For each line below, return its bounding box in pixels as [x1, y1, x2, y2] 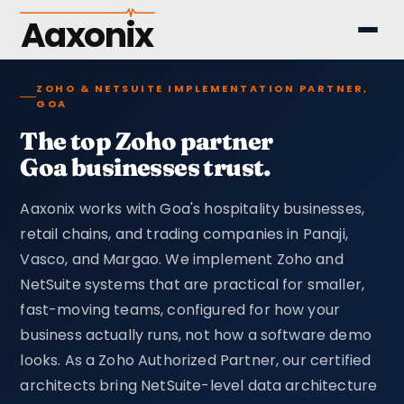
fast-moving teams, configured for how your [20, 299, 341, 321]
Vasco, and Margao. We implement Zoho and [20, 249, 344, 271]
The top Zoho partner [20, 126, 273, 157]
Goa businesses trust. [20, 152, 271, 183]
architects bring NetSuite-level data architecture [20, 375, 378, 397]
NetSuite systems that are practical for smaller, [20, 274, 365, 296]
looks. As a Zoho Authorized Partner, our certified [20, 350, 372, 372]
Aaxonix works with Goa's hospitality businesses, [20, 198, 365, 220]
